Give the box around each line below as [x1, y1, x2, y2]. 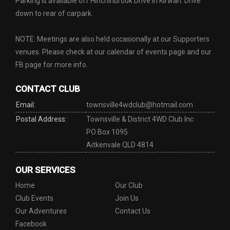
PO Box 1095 [86, 128, 128, 136]
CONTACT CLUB [15, 84, 80, 94]
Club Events [15, 194, 53, 202]
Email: [16, 101, 35, 109]
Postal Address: [16, 115, 67, 123]
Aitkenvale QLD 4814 [86, 141, 154, 149]
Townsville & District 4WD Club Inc [86, 115, 194, 123]
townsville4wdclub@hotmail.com [86, 101, 193, 109]
